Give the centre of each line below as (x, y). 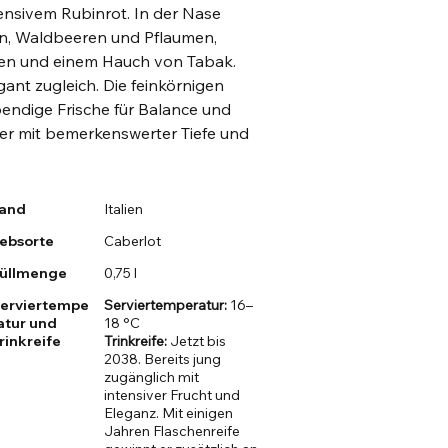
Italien (124, 209)
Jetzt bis (197, 341)
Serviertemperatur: (166, 305)
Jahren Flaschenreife (172, 431)
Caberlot (133, 241)
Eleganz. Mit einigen (169, 413)
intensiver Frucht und (172, 395)
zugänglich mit (152, 377)
